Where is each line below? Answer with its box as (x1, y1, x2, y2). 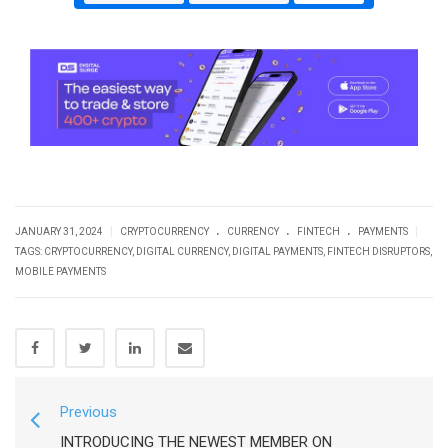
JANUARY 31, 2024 (15, 225, 105, 237)
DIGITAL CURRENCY (136, 245, 228, 257)
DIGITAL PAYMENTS (232, 245, 323, 257)
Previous (60, 402, 117, 421)
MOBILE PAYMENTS (15, 265, 106, 277)
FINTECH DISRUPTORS (327, 245, 430, 257)
